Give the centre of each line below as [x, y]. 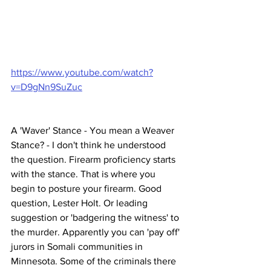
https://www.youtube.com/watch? [82, 73]
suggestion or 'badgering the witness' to [96, 218]
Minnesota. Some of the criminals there [95, 261]
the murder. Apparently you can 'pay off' [96, 232]
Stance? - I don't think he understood [90, 145]
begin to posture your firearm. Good [87, 189]
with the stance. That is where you [84, 174]
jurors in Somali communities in [78, 247]
